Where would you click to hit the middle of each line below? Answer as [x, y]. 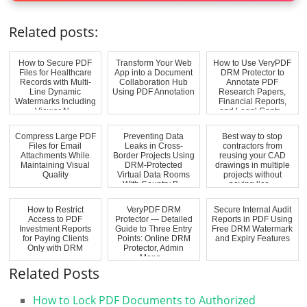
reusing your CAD [252, 155]
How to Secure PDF [56, 63]
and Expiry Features [252, 238]
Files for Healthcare [55, 72]
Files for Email [56, 146]
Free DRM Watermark [253, 229]
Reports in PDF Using [253, 219]
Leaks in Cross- [153, 146]
